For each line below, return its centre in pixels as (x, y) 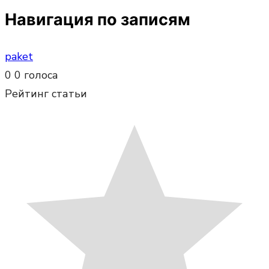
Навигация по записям (98, 20)
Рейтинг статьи (46, 93)
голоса (41, 75)
